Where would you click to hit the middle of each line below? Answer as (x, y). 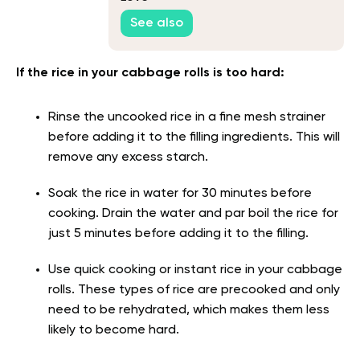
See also (157, 24)
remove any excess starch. (128, 157)
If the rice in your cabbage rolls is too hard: (150, 73)
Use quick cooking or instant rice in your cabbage (195, 270)
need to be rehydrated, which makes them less (189, 310)
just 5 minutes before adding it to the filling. (178, 233)
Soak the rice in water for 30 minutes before (180, 193)
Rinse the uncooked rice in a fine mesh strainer (187, 117)
